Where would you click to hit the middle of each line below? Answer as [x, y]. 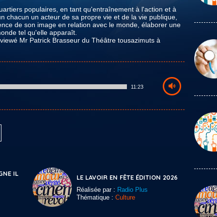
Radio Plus [132, 190]
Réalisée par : [97, 190]
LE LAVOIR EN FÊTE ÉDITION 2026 [127, 177]
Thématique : [96, 197]
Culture [125, 197]
